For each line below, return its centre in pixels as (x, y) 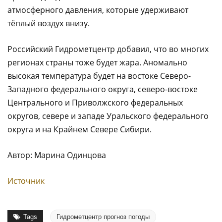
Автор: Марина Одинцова (57, 155)
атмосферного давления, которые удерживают (98, 10)
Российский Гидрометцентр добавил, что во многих (108, 49)
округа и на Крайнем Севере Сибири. (80, 129)
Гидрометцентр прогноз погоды (103, 217)
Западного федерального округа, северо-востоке (103, 89)
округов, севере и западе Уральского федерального (108, 116)
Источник (26, 181)
